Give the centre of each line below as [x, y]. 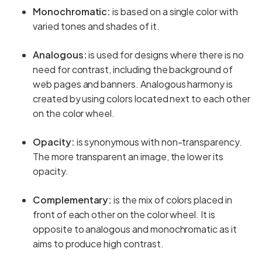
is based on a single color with [174, 11]
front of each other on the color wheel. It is [124, 214]
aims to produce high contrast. [98, 243]
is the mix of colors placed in [172, 199]
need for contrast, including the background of [133, 69]
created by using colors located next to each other [142, 98]
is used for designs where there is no [165, 54]
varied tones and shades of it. [96, 26]
